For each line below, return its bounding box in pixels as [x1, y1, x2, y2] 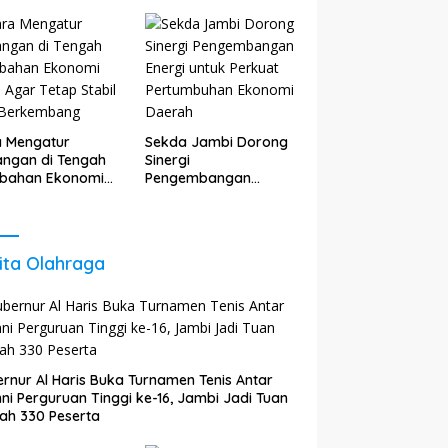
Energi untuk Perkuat [144, 186, 284, 205]
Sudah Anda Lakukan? [144, 10, 295, 29]
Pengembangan [144, 168, 251, 187]
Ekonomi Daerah [144, 222, 257, 241]
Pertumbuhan [144, 204, 235, 223]
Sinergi [144, 150, 190, 169]
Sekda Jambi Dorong [144, 132, 288, 151]
